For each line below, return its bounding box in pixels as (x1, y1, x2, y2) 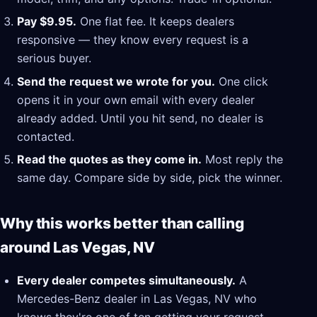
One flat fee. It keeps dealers (76, 14, 234, 29)
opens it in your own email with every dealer (17, 92, 255, 107)
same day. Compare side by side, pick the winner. (17, 171, 282, 185)
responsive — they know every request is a (17, 33, 248, 47)
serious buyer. (17, 51, 91, 66)
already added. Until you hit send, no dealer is (17, 110, 263, 125)
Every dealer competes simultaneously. (17, 273, 236, 288)
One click (215, 74, 268, 88)
